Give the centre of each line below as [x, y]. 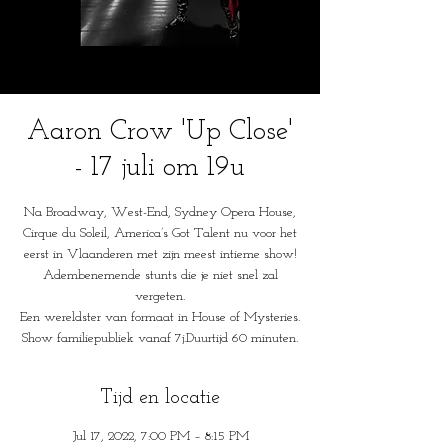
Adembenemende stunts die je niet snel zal [160, 275]
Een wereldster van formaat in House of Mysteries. [160, 317]
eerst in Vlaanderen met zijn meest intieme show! [160, 254]
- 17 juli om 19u [160, 168]
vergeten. [160, 296]
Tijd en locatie [160, 398]
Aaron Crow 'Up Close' [160, 132]
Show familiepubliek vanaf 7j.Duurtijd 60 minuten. [160, 338]
